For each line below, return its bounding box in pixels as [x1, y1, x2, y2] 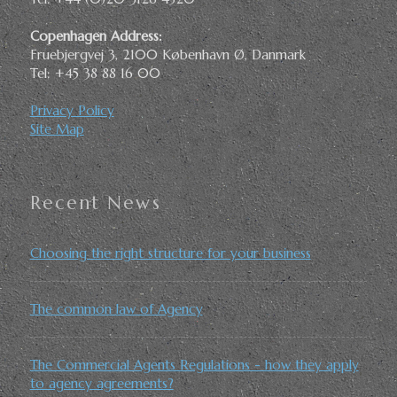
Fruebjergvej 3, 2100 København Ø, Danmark [29, 45, 306, 63]
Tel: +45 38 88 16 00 [29, 64, 160, 82]
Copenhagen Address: [29, 27, 162, 44]
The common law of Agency [29, 300, 203, 317]
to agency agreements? [29, 374, 174, 392]
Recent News [29, 191, 161, 215]
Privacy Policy [29, 101, 114, 119]
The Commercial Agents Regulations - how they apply [29, 355, 359, 373]
